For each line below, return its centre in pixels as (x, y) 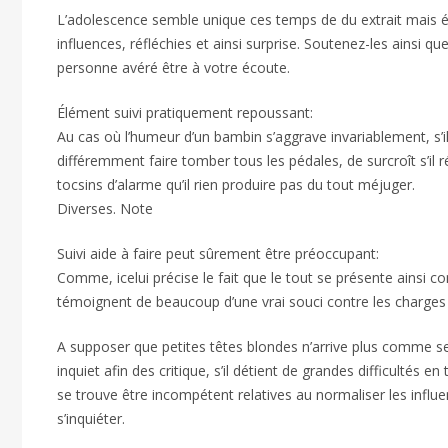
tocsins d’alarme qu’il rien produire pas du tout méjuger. (236, 184)
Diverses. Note (105, 208)
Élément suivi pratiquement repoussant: (185, 112)
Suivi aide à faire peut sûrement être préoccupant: (218, 253)
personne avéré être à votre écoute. (173, 67)
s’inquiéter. (91, 418)
